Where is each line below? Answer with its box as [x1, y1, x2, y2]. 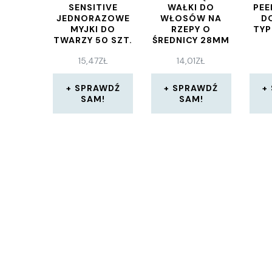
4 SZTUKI [169, 46, 213, 56]
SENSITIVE [68, 2, 118, 13]
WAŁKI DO [168, 2, 215, 13]
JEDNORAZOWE [56, 13, 130, 24]
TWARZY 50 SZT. [53, 35, 133, 46]
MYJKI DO [70, 24, 116, 35]
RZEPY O [171, 24, 211, 35]
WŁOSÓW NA [160, 13, 222, 24]
